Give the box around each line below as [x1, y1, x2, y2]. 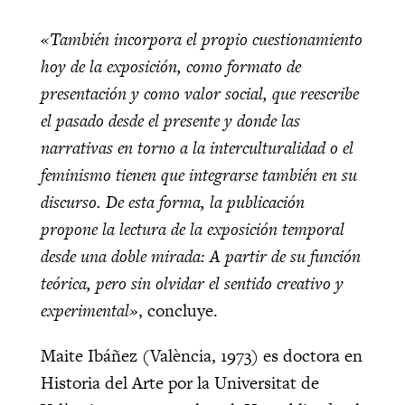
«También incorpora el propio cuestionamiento [40, 27, 363, 52]
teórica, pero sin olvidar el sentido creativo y [40, 271, 344, 297]
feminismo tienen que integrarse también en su [40, 163, 357, 188]
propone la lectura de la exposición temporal [40, 217, 344, 242]
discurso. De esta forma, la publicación [40, 190, 305, 215]
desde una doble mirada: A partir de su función [40, 244, 361, 269]
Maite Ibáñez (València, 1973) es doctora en [40, 344, 363, 369]
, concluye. [137, 298, 218, 324]
